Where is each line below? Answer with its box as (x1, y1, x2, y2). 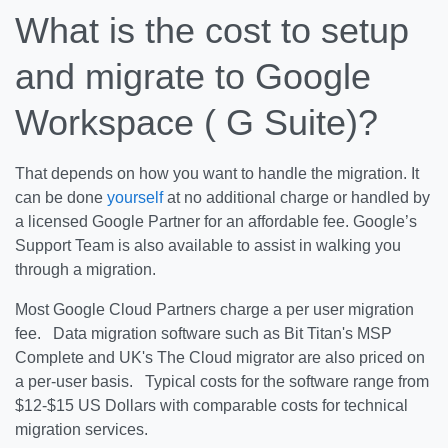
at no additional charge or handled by (163, 189, 430, 206)
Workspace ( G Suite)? (15, 102, 378, 143)
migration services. (15, 421, 148, 438)
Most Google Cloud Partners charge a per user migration (15, 301, 414, 318)
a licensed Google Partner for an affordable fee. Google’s (15, 213, 417, 230)
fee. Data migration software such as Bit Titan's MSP (15, 325, 392, 342)
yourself (107, 189, 163, 206)
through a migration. (15, 261, 172, 278)
